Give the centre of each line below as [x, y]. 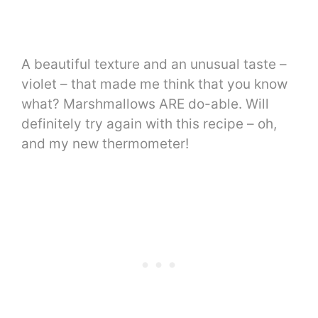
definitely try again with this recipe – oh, [149, 124]
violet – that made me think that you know [154, 84]
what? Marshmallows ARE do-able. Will [145, 104]
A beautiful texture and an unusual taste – [154, 64]
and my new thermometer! [105, 143]
